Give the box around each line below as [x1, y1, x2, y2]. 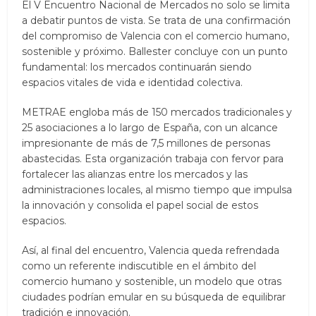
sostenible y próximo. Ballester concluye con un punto [22, 44, 288, 58]
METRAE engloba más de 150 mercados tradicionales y [22, 105, 293, 119]
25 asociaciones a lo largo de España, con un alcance [22, 121, 279, 134]
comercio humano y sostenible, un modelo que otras [22, 274, 282, 288]
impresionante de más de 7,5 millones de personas [22, 136, 271, 150]
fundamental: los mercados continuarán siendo [22, 60, 253, 73]
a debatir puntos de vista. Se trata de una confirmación [22, 13, 291, 27]
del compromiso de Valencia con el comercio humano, [22, 29, 290, 42]
